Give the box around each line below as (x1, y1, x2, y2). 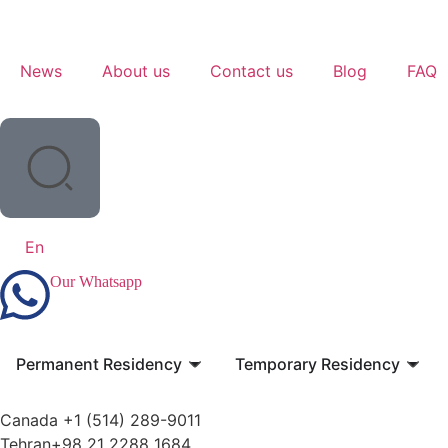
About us (102, 61, 170, 81)
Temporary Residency (235, 354, 400, 374)
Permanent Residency (16, 354, 182, 374)
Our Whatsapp (50, 273, 142, 290)
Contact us (210, 61, 293, 81)
